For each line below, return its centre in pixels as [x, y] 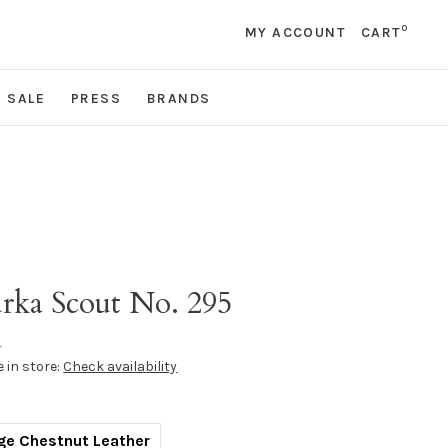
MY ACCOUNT [294, 32]
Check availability [120, 367]
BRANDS [178, 99]
